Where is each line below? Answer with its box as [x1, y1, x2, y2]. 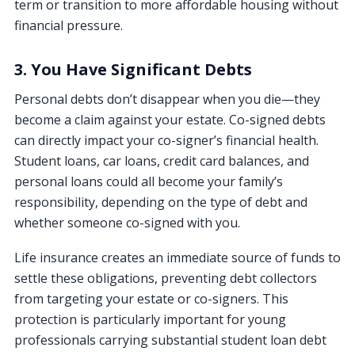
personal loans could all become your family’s [14, 172, 283, 190]
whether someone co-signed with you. [14, 213, 240, 231]
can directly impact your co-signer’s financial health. [14, 131, 319, 149]
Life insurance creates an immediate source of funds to [14, 248, 341, 266]
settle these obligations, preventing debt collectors [14, 269, 317, 287]
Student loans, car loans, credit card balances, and [14, 151, 309, 170]
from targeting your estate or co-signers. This [14, 289, 288, 307]
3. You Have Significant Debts [14, 58, 252, 80]
